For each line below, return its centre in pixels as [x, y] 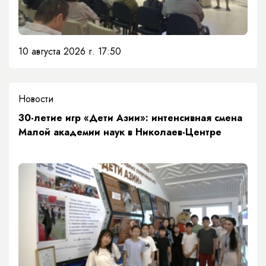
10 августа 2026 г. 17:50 [70, 52]
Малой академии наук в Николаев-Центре [120, 132]
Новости [36, 99]
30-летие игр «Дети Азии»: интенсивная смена [130, 118]
